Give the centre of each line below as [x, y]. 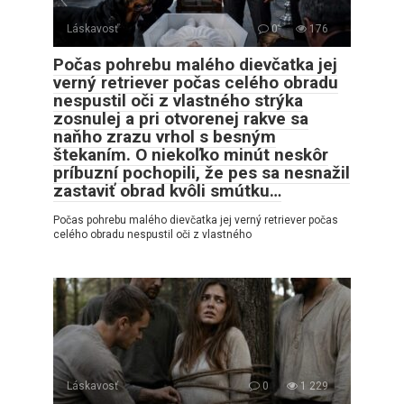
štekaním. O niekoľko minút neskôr [191, 154]
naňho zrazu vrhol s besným [165, 136]
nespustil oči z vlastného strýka [178, 100]
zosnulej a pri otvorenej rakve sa [181, 118]
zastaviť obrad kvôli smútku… [167, 190]
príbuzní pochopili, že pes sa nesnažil [202, 172]
